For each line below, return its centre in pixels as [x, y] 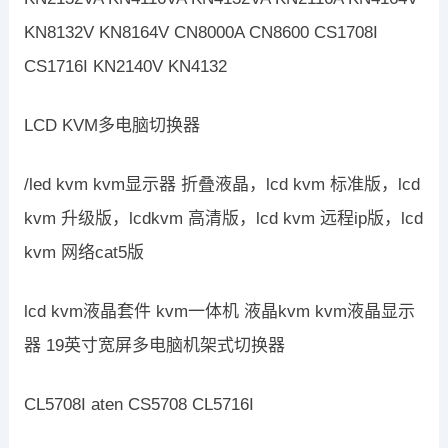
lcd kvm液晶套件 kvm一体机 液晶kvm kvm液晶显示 [219, 312]
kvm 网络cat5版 [83, 253]
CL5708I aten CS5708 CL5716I [138, 405]
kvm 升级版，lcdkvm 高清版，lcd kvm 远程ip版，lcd [223, 219]
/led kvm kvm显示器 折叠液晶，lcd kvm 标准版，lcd [221, 185]
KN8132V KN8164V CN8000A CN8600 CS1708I [200, 33]
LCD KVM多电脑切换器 [111, 126]
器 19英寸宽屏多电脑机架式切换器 [154, 346]
